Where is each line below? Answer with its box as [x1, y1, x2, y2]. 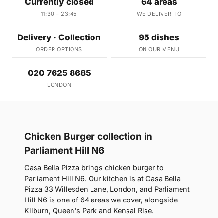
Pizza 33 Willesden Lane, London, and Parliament [24, 184, 190, 193]
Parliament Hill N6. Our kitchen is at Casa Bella [24, 174, 181, 182]
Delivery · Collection [18, 32, 101, 42]
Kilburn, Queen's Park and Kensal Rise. [24, 206, 154, 215]
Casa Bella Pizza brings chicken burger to [24, 163, 163, 172]
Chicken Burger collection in [24, 130, 152, 142]
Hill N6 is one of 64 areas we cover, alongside [24, 195, 178, 204]
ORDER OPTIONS [36, 45, 82, 53]
